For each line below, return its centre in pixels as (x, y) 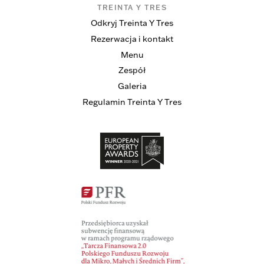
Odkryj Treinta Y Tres (132, 23)
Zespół (132, 70)
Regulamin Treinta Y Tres (132, 102)
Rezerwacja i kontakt (132, 39)
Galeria (132, 86)
